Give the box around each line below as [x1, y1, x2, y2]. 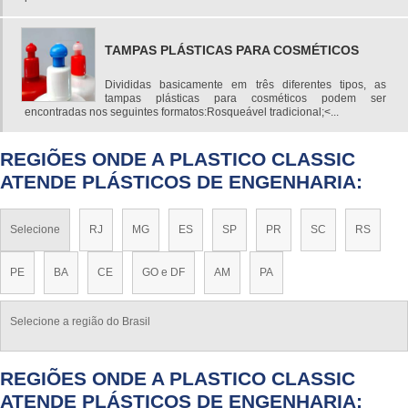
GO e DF [142, 266, 185, 280]
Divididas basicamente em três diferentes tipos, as [105, 77, 386, 91]
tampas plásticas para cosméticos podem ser [105, 91, 386, 105]
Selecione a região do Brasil [10, 315, 150, 329]
